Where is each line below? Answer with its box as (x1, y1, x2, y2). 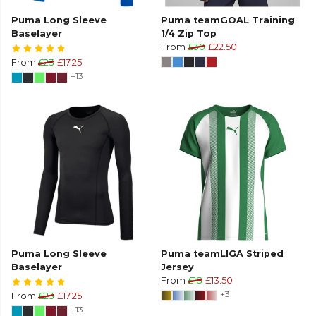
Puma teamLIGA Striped (161, 248, 284, 260)
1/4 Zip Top (161, 28, 217, 39)
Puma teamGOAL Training (161, 15, 295, 26)
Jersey (161, 262, 194, 273)
